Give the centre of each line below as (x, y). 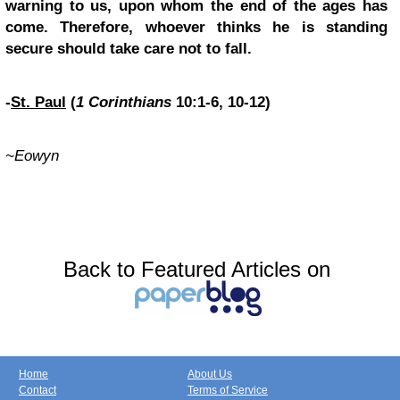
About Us (210, 375)
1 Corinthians (124, 103)
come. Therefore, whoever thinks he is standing (196, 28)
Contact (37, 391)
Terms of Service (228, 391)
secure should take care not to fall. (129, 49)
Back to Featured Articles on (196, 270)
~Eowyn (32, 156)
